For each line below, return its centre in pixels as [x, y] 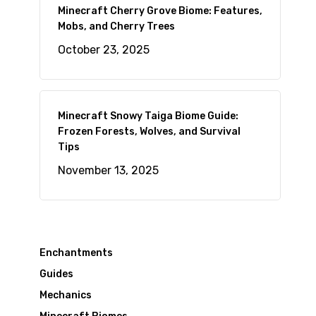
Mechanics [65, 295]
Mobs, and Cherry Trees [116, 26]
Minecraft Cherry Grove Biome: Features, [160, 11]
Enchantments [76, 253]
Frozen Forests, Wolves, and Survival [149, 132]
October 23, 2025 [103, 50]
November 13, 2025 [108, 170]
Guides [56, 274]
